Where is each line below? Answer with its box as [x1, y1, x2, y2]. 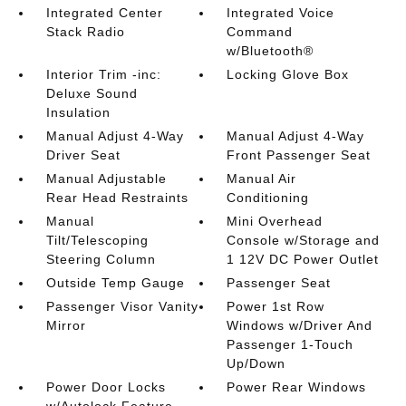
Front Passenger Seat [227, 148, 372, 162]
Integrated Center [45, 5, 163, 20]
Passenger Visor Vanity [45, 299, 198, 314]
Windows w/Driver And [227, 318, 373, 333]
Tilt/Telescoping [45, 233, 149, 247]
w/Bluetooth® [227, 43, 314, 58]
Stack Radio [45, 24, 125, 39]
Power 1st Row [227, 299, 325, 314]
